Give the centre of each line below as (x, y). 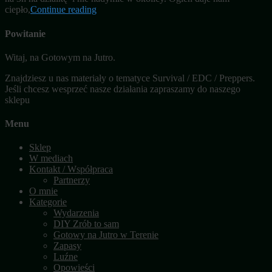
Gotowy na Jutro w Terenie (106, 235)
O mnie (43, 191)
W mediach (51, 158)
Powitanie (25, 33)
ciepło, (18, 10)
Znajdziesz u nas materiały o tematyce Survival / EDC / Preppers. (130, 78)
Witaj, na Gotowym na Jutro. (60, 57)
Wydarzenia (76, 213)
